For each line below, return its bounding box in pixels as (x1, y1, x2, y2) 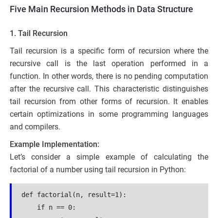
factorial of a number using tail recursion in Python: (10, 165, 186, 175)
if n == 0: (21, 203, 76, 212)
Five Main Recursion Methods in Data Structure (10, 4, 193, 15)
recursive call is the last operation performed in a (10, 59, 208, 69)
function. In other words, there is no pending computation (10, 72, 208, 81)
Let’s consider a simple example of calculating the (10, 152, 208, 162)
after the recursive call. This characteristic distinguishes (10, 84, 208, 94)
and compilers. (10, 122, 60, 132)
